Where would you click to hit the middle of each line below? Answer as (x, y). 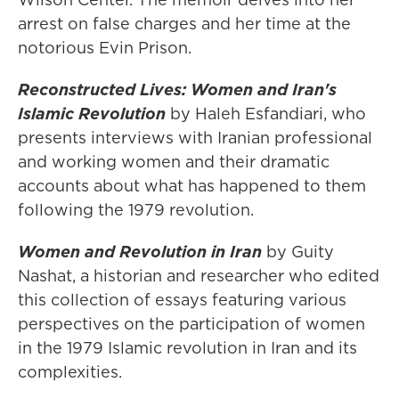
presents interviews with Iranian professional (195, 138)
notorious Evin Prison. (105, 48)
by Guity (300, 252)
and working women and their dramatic (174, 162)
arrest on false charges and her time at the (184, 24)
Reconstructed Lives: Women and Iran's (177, 90)
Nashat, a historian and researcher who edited (199, 276)
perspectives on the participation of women (191, 324)
